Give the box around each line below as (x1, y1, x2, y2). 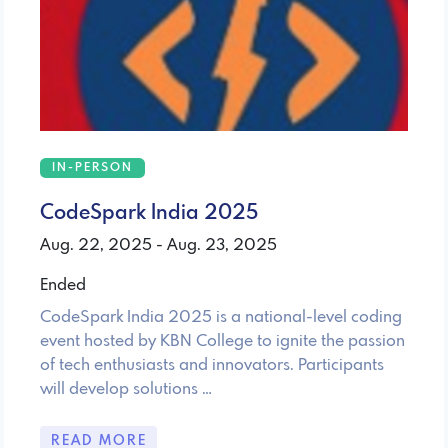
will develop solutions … (40, 380, 212, 398)
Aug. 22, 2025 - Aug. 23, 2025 (40, 236, 277, 254)
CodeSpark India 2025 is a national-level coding (40, 308, 402, 326)
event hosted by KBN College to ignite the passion (40, 332, 405, 350)
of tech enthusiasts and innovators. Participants (40, 356, 384, 374)
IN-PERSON (52, 161, 133, 174)
